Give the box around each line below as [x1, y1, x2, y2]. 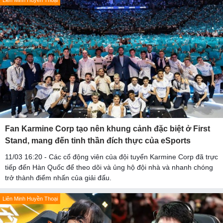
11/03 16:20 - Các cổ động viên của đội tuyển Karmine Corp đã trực [5, 153, 218, 161]
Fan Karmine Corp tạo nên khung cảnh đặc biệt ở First [5, 124, 210, 133]
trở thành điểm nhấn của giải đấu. [5, 174, 111, 182]
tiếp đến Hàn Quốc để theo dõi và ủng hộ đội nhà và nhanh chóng [5, 163, 213, 172]
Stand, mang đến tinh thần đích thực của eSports [5, 136, 191, 145]
